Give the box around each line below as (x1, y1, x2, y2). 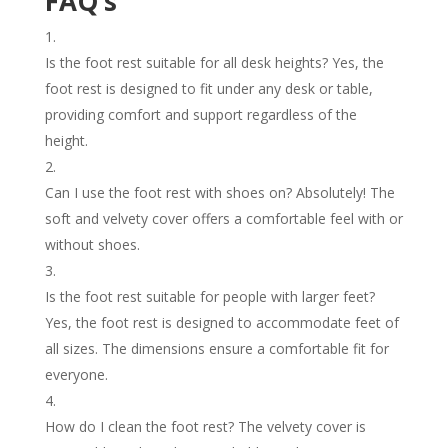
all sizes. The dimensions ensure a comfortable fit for (44, 338, 389, 358)
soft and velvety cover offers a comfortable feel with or (44, 208, 403, 228)
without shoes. (44, 234, 140, 254)
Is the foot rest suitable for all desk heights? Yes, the (44, 52, 384, 72)
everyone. (44, 364, 108, 384)
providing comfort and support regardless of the (44, 104, 357, 124)
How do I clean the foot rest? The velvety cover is (44, 416, 366, 436)
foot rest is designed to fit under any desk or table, (44, 78, 373, 98)
